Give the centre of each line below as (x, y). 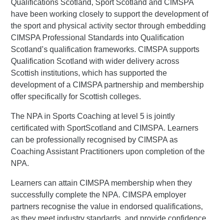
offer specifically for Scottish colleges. (76, 96)
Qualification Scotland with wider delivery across (95, 61)
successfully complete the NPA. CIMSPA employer (99, 194)
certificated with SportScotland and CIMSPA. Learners (105, 128)
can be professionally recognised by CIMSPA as (95, 139)
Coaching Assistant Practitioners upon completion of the (108, 151)
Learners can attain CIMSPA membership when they (102, 183)
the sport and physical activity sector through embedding (109, 26)
